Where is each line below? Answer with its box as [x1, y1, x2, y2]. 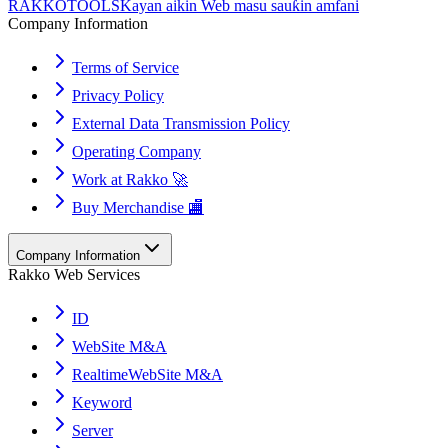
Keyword [72, 393, 132, 411]
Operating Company [72, 142, 201, 160]
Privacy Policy [72, 86, 164, 104]
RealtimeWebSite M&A [72, 365, 223, 383]
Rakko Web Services [8, 265, 140, 283]
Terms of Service [72, 58, 179, 76]
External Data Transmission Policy [72, 114, 290, 132]
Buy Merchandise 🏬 [72, 198, 204, 216]
